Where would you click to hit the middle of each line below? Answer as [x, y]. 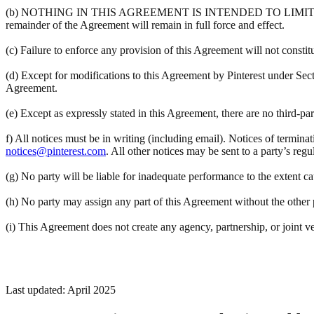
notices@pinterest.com [56, 151]
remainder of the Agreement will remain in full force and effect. [145, 25]
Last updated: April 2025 [61, 290]
